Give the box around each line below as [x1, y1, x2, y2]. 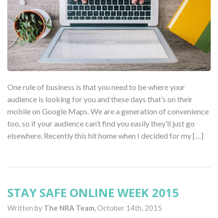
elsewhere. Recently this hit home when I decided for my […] [7, 130, 203, 140]
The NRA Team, [44, 203, 97, 212]
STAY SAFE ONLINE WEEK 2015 [7, 184, 179, 200]
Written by [7, 203, 44, 212]
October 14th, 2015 [97, 203, 162, 212]
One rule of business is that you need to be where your [7, 82, 185, 91]
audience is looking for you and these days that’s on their [7, 94, 193, 104]
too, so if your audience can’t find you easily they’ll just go [7, 118, 195, 128]
